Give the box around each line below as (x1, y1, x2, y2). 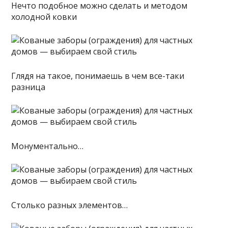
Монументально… (11, 140, 84, 152)
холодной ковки (11, 11, 77, 22)
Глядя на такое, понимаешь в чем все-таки (11, 70, 185, 81)
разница (11, 81, 46, 93)
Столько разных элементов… (11, 199, 128, 211)
